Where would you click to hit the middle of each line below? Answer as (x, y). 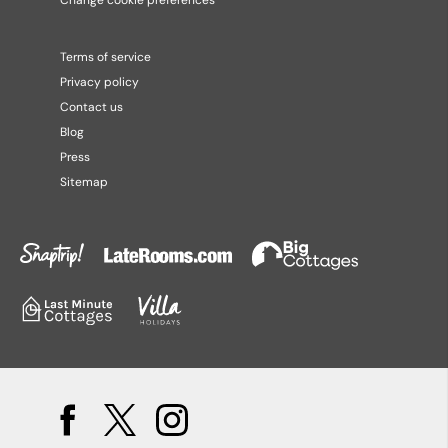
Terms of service (105, 57)
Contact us (91, 107)
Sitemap (84, 182)
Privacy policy (99, 82)
